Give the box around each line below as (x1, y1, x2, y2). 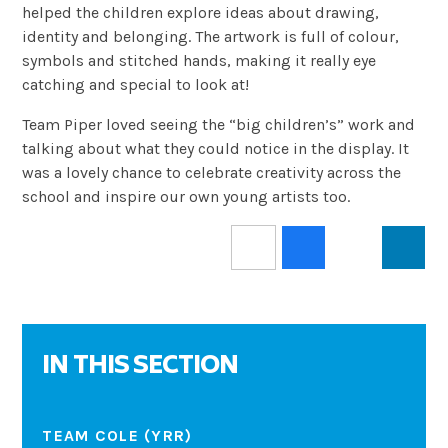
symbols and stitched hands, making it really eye (22, 50, 377, 70)
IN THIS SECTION (42, 345, 239, 389)
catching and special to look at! (22, 74, 250, 94)
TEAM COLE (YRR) (42, 426, 193, 446)
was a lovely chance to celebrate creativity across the (22, 162, 402, 182)
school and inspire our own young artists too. (22, 186, 351, 206)
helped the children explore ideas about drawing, (22, 2, 380, 22)
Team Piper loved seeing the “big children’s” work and (22, 114, 416, 134)
